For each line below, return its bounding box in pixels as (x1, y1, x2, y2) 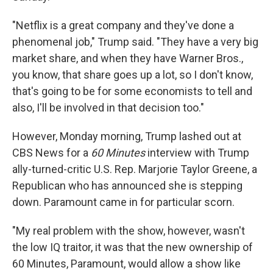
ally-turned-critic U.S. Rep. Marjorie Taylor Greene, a (12, 163, 257, 176)
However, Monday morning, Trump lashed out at (12, 130, 241, 143)
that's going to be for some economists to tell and (12, 85, 252, 98)
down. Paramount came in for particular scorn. (12, 196, 235, 209)
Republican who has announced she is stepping (12, 179, 243, 193)
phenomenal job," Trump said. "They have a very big (12, 35, 258, 49)
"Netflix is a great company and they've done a (12, 19, 234, 32)
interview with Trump (145, 146, 249, 160)
